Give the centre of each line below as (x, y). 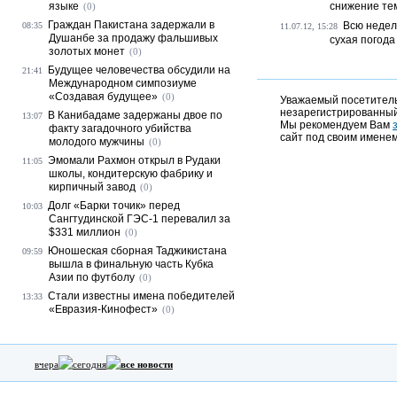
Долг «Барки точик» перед (114, 206)
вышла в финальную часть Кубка (131, 264)
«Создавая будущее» (103, 97)
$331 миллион (85, 232)
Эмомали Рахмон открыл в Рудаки (134, 160)
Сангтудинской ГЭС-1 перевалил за (140, 219)
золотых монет (87, 51)
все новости (147, 364)
